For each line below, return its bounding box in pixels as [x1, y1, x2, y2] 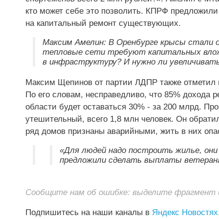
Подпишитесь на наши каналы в [25, 207, 152, 218]
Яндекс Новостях [152, 207, 218, 218]
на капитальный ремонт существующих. [25, 18, 181, 28]
